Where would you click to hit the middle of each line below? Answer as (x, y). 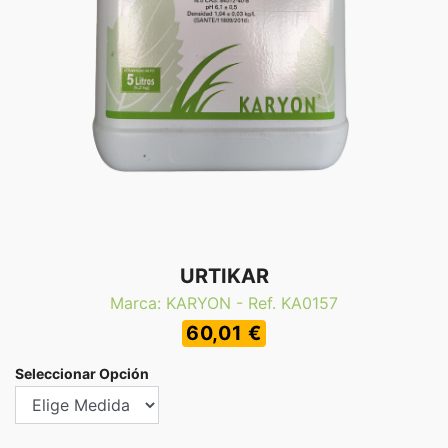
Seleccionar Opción (82, 373)
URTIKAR (224, 276)
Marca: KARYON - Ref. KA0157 (224, 303)
